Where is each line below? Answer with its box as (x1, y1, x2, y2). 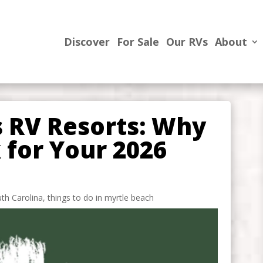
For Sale (116, 34, 159, 49)
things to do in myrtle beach (47, 191, 154, 203)
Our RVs (166, 34, 208, 49)
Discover (63, 34, 110, 49)
